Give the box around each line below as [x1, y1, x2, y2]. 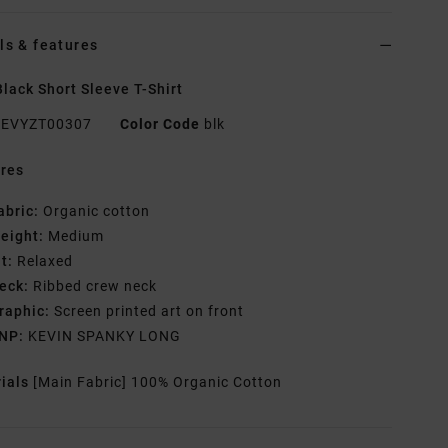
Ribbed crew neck [29, 278, 158, 295]
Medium [44, 228, 105, 245]
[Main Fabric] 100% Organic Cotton [33, 374, 283, 391]
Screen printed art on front [50, 303, 245, 320]
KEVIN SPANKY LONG [24, 328, 182, 345]
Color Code [120, 116, 201, 133]
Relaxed [13, 253, 74, 270]
